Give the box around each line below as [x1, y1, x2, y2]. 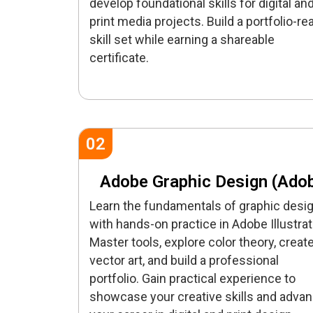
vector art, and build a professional [89, 253, 279, 268]
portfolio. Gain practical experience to [89, 271, 296, 286]
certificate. [89, 50, 149, 66]
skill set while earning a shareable [89, 32, 275, 48]
